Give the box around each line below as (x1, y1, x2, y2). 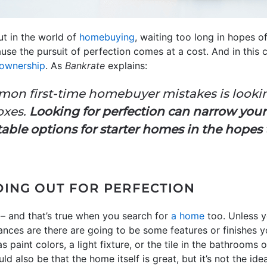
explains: (108, 60, 147, 72)
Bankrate (65, 60, 108, 72)
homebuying (79, 31, 135, 43)
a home (171, 210, 204, 222)
